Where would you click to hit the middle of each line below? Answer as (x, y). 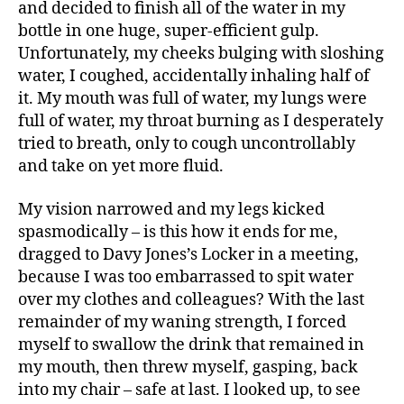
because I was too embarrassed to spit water (186, 277)
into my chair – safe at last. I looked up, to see (189, 390)
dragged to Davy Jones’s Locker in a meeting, (188, 254)
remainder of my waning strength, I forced (182, 322)
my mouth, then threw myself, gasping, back (188, 367)
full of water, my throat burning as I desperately (201, 122)
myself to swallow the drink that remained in (191, 344)
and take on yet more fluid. (121, 167)
